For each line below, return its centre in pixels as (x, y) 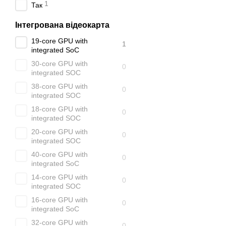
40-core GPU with (60, 154)
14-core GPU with (60, 177)
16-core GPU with (60, 200)
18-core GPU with (60, 109)
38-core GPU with (60, 86)
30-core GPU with (60, 64)
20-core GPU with (60, 132)
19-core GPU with (60, 41)
